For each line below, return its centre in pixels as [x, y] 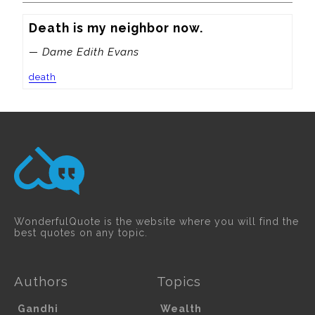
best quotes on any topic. [81, 232]
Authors [41, 281]
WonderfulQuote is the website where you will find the [156, 221]
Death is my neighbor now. [116, 27]
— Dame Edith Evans [84, 52]
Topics [179, 281]
